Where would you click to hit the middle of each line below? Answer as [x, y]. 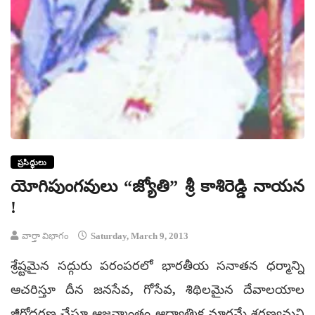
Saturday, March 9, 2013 [139, 236]
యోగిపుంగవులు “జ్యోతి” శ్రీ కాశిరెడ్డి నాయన [157, 187]
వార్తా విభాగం [45, 236]
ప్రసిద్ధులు [32, 163]
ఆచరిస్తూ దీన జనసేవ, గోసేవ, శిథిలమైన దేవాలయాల [157, 290]
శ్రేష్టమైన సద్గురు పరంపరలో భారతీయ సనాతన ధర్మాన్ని [157, 266]
